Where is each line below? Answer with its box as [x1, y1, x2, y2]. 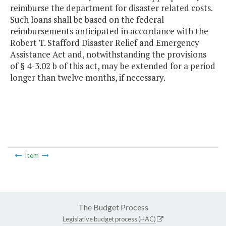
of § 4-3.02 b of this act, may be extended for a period [10, 60, 215, 72]
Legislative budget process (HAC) [63, 214, 156, 223]
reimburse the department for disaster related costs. [10, 2, 214, 14]
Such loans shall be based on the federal [10, 14, 164, 26]
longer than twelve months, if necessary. [10, 72, 165, 84]
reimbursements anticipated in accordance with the [10, 25, 208, 37]
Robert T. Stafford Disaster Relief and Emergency [10, 37, 199, 49]
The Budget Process [78, 202, 148, 212]
